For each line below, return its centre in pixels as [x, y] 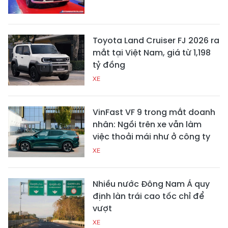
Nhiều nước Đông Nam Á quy [151, 184]
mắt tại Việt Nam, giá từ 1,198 [152, 53]
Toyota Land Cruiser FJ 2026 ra [156, 41]
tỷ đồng [109, 65]
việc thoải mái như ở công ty [151, 137]
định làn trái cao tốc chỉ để [148, 196]
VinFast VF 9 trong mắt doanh [154, 112]
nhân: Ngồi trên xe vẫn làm [147, 125]
